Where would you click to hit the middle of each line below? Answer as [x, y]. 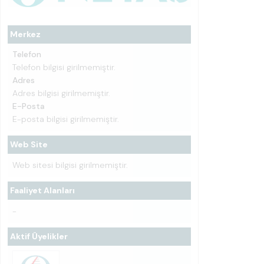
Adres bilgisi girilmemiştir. [61, 93]
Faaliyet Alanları [42, 190]
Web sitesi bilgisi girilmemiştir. [70, 165]
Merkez [25, 34]
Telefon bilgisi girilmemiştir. [64, 67]
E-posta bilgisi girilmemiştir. [66, 119]
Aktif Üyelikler [39, 236]
